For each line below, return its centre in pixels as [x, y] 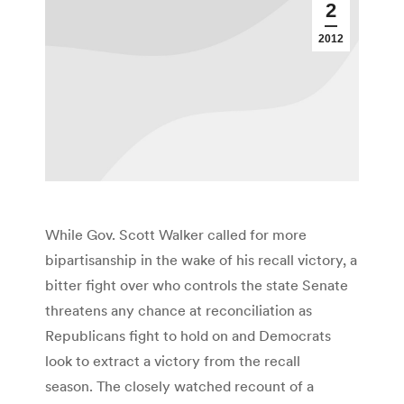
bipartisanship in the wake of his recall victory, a [201, 260]
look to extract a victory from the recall [173, 361]
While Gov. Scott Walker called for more [176, 235]
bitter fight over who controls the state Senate [197, 285]
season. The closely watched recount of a [179, 386]
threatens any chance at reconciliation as [179, 311]
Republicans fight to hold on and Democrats [188, 336]
